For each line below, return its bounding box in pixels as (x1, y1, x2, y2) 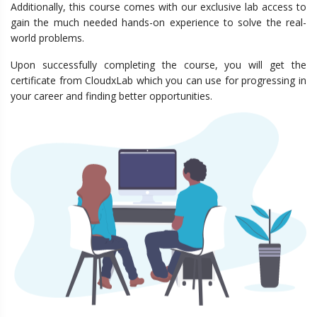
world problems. (11, 31, 84, 45)
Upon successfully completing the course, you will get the (11, 58, 306, 71)
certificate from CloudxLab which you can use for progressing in (11, 74, 306, 87)
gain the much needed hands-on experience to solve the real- (11, 16, 306, 29)
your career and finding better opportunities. (11, 89, 212, 103)
